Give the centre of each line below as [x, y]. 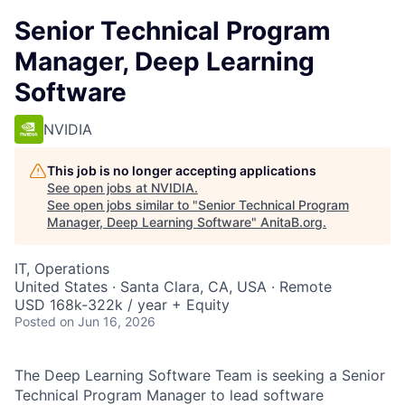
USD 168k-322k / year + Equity [122, 305]
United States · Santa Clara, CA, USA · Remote [173, 287]
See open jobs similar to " [122, 205]
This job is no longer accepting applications [182, 170]
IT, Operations [62, 268]
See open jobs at [99, 188]
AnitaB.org [292, 222]
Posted [35, 321]
